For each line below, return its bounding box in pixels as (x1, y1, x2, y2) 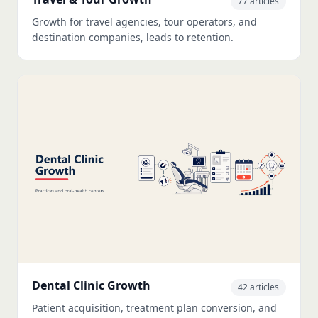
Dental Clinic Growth (32, 277, 150, 293)
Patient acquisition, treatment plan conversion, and (32, 300, 277, 314)
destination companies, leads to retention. (32, 30, 234, 44)
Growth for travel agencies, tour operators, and (32, 14, 257, 28)
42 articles (238, 280, 279, 293)
